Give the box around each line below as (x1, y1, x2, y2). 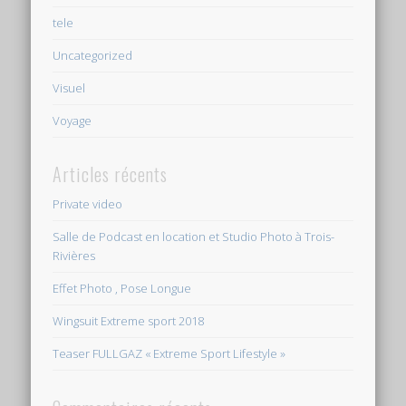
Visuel (53, 80, 86, 97)
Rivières (53, 247, 96, 265)
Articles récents (53, 160, 169, 188)
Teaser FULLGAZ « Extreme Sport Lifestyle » (53, 345, 286, 362)
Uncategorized (53, 47, 133, 64)
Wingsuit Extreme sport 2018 (53, 313, 205, 330)
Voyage (53, 112, 92, 130)
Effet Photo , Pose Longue (53, 280, 192, 297)
